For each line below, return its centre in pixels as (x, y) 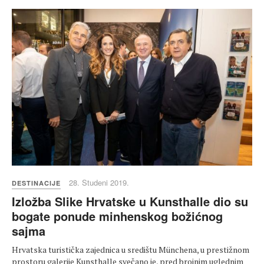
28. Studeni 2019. (99, 182)
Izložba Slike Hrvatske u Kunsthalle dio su (130, 201)
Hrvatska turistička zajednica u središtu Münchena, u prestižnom (131, 249)
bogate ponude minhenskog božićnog (117, 216)
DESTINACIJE (36, 183)
